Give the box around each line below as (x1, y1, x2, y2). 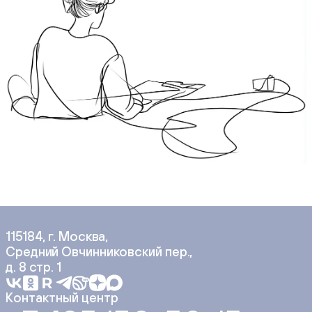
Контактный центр (6, 290, 118, 306)
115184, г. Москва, (6, 228, 109, 244)
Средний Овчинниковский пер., (6, 244, 193, 260)
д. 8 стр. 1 (6, 259, 61, 275)
